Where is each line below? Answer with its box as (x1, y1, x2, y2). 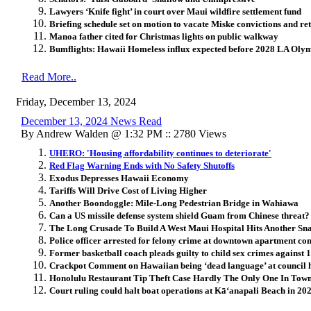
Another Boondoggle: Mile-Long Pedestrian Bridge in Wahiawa (49, 197, 299, 208)
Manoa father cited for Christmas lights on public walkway (49, 31, 278, 42)
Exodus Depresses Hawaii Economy (49, 172, 189, 183)
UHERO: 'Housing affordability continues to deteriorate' (49, 147, 271, 158)
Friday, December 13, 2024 (16, 95, 136, 108)
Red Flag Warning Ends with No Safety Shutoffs (49, 160, 235, 171)
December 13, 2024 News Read (21, 115, 162, 127)
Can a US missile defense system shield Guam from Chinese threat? (49, 210, 310, 221)
